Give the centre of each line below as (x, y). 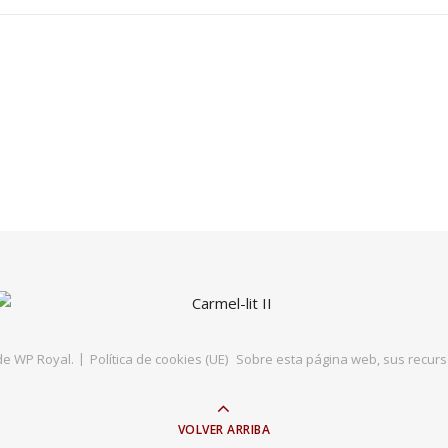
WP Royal (42, 358)
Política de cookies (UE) (159, 358)
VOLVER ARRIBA (224, 429)
